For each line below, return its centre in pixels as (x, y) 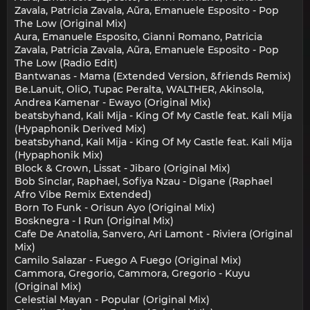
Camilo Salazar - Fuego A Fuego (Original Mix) (128, 261)
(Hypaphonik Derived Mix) (80, 129)
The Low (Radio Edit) (66, 63)
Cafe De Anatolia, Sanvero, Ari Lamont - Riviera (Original (154, 234)
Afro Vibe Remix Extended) (83, 195)
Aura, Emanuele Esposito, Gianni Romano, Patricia (138, 37)
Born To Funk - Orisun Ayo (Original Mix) (115, 208)
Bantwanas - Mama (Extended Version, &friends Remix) (153, 76)
